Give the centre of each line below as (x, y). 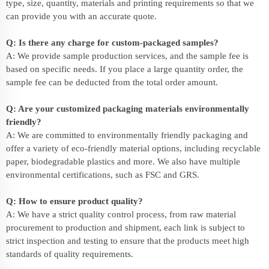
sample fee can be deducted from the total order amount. (112, 82)
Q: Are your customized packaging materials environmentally (128, 108)
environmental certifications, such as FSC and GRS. (103, 174)
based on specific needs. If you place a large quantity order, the (125, 69)
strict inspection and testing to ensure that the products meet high (128, 240)
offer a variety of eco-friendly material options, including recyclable (133, 148)
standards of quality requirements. (70, 254)
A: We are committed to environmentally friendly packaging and (127, 135)
